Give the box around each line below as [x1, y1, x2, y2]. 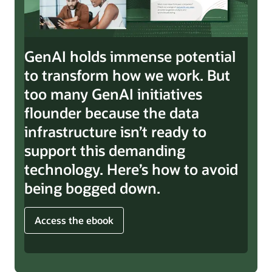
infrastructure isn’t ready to [24, 121, 206, 141]
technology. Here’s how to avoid [24, 159, 238, 178]
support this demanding [24, 140, 185, 160]
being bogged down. [24, 178, 160, 197]
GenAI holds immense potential [24, 46, 236, 66]
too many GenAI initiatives [24, 84, 202, 103]
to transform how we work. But [24, 65, 230, 84]
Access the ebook [35, 213, 114, 226]
